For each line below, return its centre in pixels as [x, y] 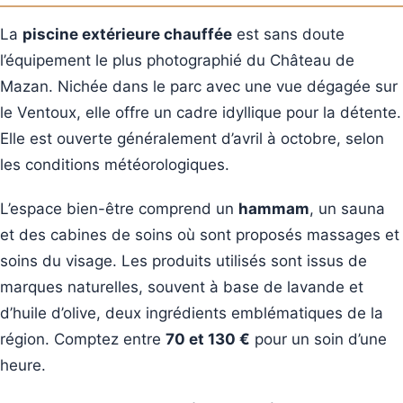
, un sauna [347, 208]
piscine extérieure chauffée [127, 34]
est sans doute [288, 34]
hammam [274, 208]
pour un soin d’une [318, 339]
